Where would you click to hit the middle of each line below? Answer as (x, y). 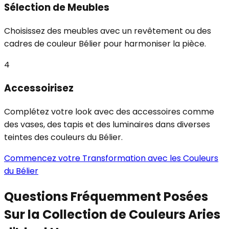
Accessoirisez (39, 88)
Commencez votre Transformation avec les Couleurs (111, 158)
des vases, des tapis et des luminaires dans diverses (107, 124)
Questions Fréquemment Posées (106, 196)
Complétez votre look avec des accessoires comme (109, 111)
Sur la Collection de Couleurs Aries (112, 214)
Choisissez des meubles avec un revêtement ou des (108, 31)
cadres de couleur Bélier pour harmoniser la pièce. (105, 44)
